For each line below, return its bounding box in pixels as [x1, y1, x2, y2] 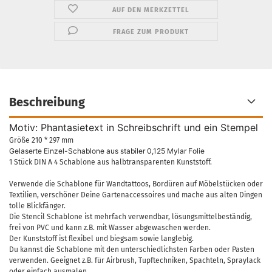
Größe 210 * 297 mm [9, 136, 73, 144]
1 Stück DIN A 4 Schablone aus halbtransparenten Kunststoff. [9, 158, 212, 166]
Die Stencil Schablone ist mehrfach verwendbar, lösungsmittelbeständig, [9, 212, 252, 221]
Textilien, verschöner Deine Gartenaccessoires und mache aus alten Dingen [9, 191, 262, 199]
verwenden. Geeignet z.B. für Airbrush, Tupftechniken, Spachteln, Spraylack [9, 256, 260, 265]
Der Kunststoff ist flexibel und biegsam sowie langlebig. [9, 234, 194, 243]
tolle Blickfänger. [9, 202, 66, 210]
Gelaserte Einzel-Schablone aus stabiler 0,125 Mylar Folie [9, 146, 205, 155]
